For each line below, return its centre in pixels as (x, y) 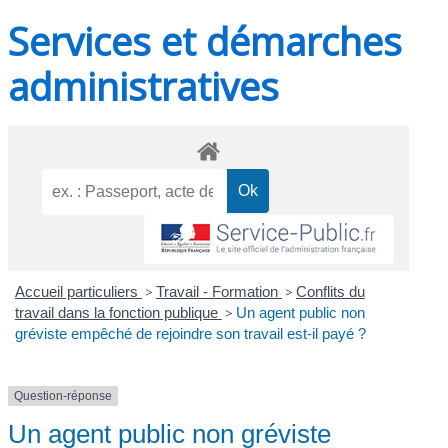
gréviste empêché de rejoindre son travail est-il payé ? (190, 334)
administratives (144, 86)
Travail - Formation (218, 292)
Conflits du (330, 292)
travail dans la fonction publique (118, 313)
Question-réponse (63, 396)
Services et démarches (205, 41)
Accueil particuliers (78, 292)
